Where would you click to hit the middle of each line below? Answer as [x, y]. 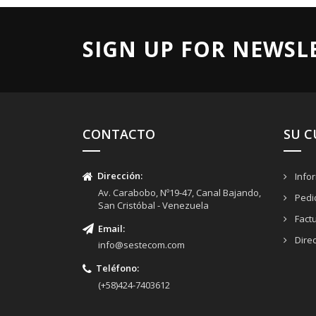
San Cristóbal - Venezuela [153, 205]
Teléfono [114, 268]
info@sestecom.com [141, 245]
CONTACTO [119, 134]
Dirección [117, 176]
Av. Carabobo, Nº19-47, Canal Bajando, [180, 192]
